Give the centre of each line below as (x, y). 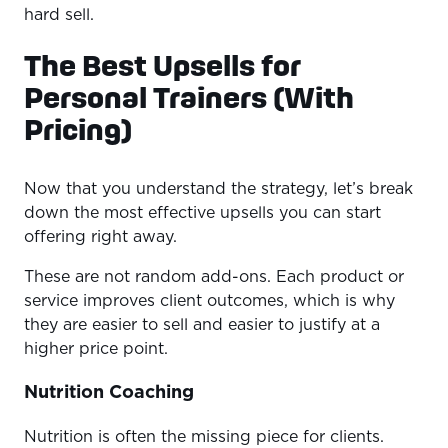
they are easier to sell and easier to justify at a (202, 325)
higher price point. (98, 349)
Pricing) (78, 129)
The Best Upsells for (162, 65)
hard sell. (61, 14)
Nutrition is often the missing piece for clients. (204, 437)
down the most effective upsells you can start (202, 213)
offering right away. (103, 237)
